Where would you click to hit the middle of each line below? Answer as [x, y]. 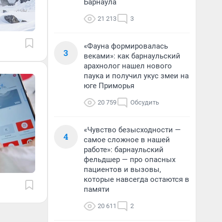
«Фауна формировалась [126, 46]
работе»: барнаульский [124, 150]
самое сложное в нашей [127, 140]
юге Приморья [109, 86]
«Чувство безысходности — [132, 130]
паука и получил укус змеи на [136, 76]
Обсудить [145, 102]
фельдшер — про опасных [130, 160]
